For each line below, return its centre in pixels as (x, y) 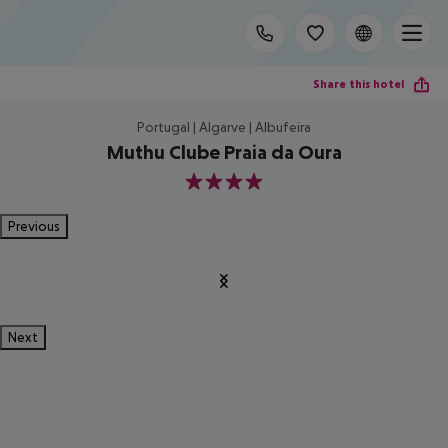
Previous (34, 226)
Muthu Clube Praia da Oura (224, 152)
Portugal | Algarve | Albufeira (224, 127)
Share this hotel (358, 83)
